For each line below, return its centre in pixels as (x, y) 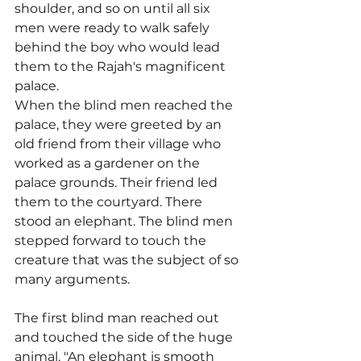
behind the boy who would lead (119, 48)
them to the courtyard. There (110, 202)
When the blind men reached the (125, 106)
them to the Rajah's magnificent (122, 67)
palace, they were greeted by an (120, 125)
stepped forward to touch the (112, 241)
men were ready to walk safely (114, 28)
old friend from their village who (119, 144)
